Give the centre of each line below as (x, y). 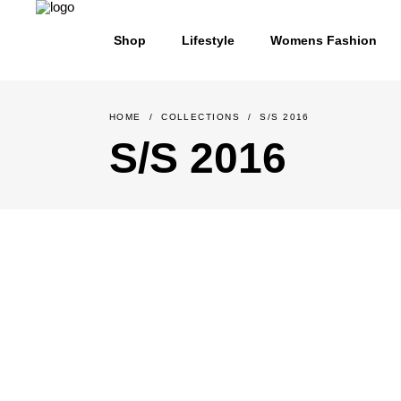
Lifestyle (208, 40)
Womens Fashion (324, 40)
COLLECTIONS (201, 117)
